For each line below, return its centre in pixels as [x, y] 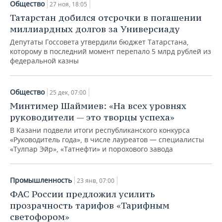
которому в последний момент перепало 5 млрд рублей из [111, 51]
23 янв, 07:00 [96, 180]
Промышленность [41, 180]
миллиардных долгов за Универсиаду [95, 29]
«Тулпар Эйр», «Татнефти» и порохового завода [91, 149]
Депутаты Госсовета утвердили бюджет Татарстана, [99, 42]
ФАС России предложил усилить [83, 194]
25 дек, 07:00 [68, 92]
